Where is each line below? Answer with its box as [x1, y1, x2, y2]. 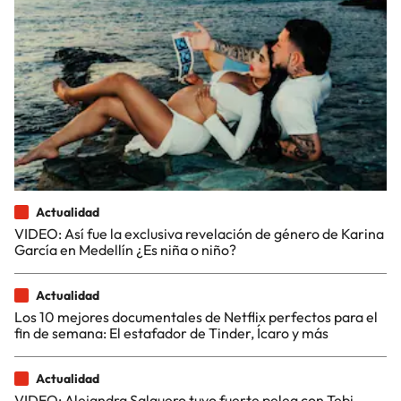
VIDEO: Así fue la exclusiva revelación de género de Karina [14, 224, 384, 243]
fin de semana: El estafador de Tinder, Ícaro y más [14, 323, 328, 342]
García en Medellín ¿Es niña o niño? [14, 240, 236, 259]
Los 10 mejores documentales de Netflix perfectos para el [14, 307, 378, 326]
